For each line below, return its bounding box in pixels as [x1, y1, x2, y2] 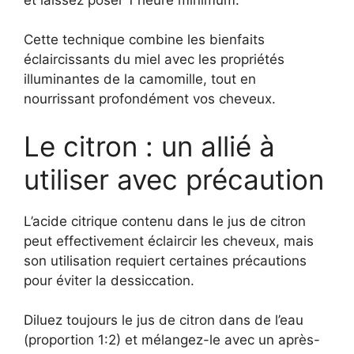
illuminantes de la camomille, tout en [24, 71, 256, 87]
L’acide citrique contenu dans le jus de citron [24, 213, 306, 229]
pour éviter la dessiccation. [24, 272, 194, 288]
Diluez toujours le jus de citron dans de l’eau [24, 312, 303, 328]
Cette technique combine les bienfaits [24, 32, 265, 47]
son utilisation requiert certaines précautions [24, 252, 307, 269]
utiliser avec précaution [24, 162, 324, 196]
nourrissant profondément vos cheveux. [24, 91, 276, 107]
